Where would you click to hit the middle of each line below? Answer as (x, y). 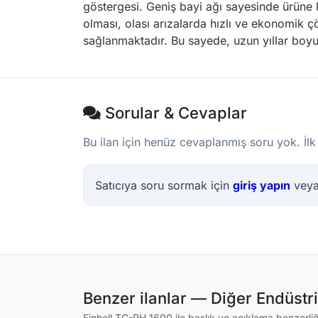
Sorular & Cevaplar (174, 113)
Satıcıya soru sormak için (164, 185)
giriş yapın (262, 185)
